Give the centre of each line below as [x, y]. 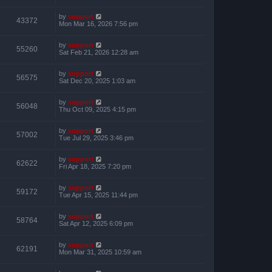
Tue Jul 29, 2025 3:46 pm [96, 138]
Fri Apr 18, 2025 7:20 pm [95, 166]
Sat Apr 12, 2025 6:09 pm [96, 223]
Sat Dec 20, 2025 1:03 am [97, 80]
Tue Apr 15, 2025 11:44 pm [98, 195]
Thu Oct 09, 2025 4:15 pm [97, 109]
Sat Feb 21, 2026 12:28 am [99, 52]
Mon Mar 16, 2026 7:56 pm [98, 23]
